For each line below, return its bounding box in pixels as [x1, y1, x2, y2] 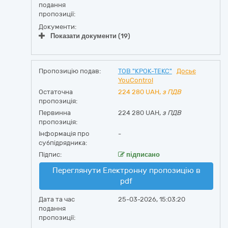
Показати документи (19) [50, 32, 130, 40]
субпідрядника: [39, 139, 87, 147]
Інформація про [39, 130, 90, 137]
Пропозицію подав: [39, 67, 101, 75]
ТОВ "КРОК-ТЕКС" [118, 67, 172, 75]
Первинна [39, 109, 71, 117]
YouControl [118, 76, 153, 84]
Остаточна [39, 88, 73, 96]
